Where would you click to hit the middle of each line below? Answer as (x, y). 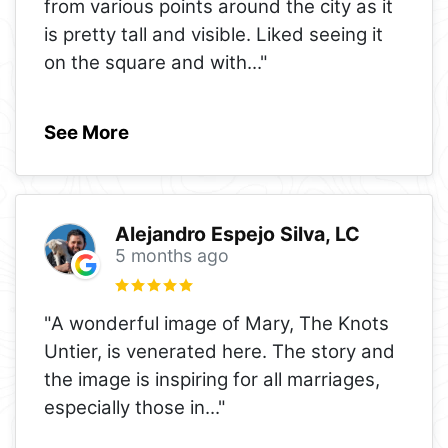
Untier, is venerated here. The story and (219, 351)
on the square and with (145, 62)
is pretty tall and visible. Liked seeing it (213, 34)
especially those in (124, 407)
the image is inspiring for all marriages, (212, 379)
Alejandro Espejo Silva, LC (237, 234)
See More (86, 132)
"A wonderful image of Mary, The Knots (216, 323)
